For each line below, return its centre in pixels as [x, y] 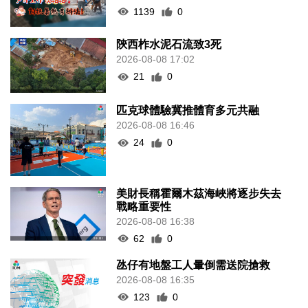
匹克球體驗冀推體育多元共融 [188, 111]
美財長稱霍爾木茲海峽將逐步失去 [199, 193]
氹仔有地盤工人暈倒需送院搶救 [194, 265]
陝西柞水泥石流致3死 [169, 45]
